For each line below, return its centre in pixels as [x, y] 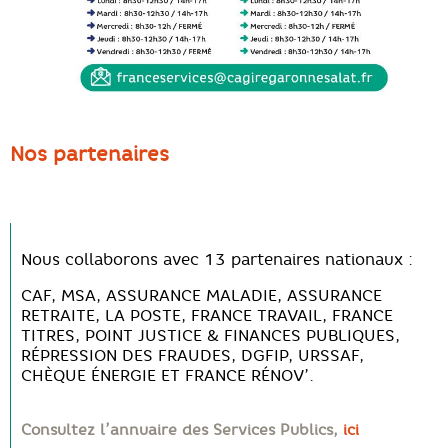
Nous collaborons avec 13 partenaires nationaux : [217, 258]
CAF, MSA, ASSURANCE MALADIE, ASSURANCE [201, 294]
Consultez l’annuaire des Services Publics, [182, 429]
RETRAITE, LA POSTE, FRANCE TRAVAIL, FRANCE [207, 314]
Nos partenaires [89, 154]
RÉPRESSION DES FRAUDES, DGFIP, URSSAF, [192, 354]
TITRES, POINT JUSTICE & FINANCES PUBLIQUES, [210, 334]
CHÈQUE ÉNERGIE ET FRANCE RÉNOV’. [167, 374]
